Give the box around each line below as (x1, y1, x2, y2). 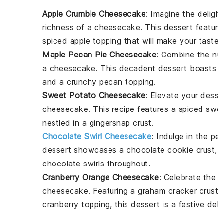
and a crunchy (42, 76, 99, 87)
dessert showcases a (42, 145, 127, 155)
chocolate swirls (42, 158, 104, 168)
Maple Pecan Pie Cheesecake (42, 49, 156, 59)
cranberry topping (42, 199, 110, 209)
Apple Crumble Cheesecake (42, 8, 145, 18)
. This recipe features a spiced (88, 104, 206, 114)
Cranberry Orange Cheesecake (42, 172, 159, 182)
